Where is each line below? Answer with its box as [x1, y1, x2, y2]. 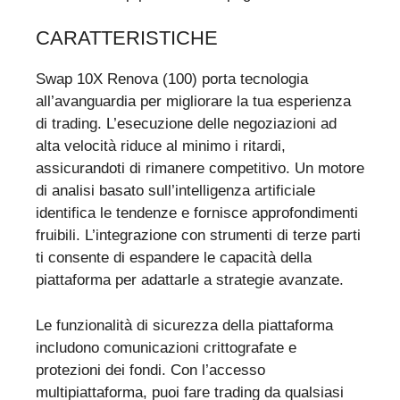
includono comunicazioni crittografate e [36, 338, 296, 356]
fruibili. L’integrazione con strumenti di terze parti [36, 227, 361, 245]
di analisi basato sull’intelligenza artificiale [36, 182, 315, 200]
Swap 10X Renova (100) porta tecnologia [36, 71, 308, 88]
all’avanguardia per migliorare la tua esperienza [36, 93, 351, 111]
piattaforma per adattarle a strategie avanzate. [36, 271, 344, 289]
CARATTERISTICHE [36, 27, 218, 50]
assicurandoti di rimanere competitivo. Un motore [36, 160, 364, 178]
